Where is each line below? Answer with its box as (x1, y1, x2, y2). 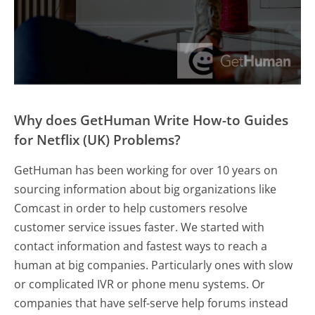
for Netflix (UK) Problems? (14, 130, 181, 150)
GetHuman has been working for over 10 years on (14, 162, 278, 179)
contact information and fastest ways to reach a (14, 238, 268, 255)
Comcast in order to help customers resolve (14, 200, 248, 217)
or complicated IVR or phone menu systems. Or (14, 276, 266, 292)
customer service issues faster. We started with (14, 219, 265, 236)
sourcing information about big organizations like (14, 181, 277, 198)
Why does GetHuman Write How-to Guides (14, 110, 289, 130)
